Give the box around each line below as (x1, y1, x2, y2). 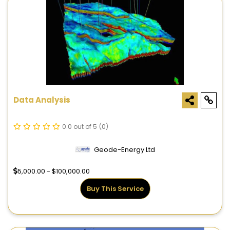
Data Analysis (13, 94, 70, 106)
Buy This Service (86, 184, 144, 194)
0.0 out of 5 (62, 122, 97, 131)
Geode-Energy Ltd (94, 145, 155, 155)
